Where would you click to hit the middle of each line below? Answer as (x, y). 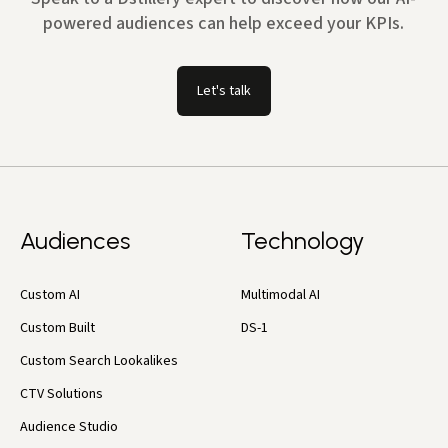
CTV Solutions (61, 393)
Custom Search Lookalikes (99, 360)
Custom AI (50, 294)
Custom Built (57, 327)
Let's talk (223, 90)
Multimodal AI (281, 294)
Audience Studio (69, 426)
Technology (303, 240)
